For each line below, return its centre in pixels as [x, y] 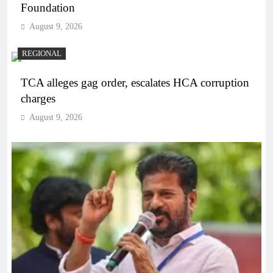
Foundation [48, 8]
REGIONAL [42, 54]
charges [38, 99]
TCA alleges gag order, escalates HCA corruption [135, 83]
